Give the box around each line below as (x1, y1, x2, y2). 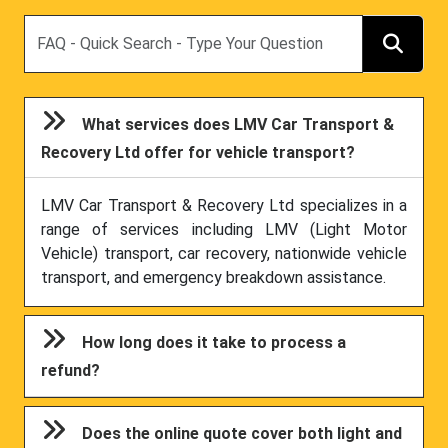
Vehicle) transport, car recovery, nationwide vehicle (41, 244, 407, 264)
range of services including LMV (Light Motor (41, 220, 407, 240)
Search (23, 15, 72, 35)
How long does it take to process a (82, 333, 347, 353)
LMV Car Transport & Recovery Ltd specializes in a (41, 196, 407, 216)
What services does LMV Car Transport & (82, 115, 395, 134)
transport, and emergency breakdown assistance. (41, 268, 386, 288)
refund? (41, 361, 101, 381)
